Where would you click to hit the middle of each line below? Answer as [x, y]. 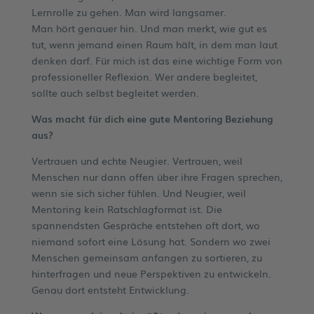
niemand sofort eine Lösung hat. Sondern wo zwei [151, 241]
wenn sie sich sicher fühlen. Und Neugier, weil [138, 192]
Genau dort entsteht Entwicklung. [110, 289]
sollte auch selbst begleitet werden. [115, 92]
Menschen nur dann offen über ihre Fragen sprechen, [157, 176]
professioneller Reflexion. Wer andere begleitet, [144, 76]
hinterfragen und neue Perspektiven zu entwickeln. [151, 273]
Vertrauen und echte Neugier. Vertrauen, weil [137, 160]
